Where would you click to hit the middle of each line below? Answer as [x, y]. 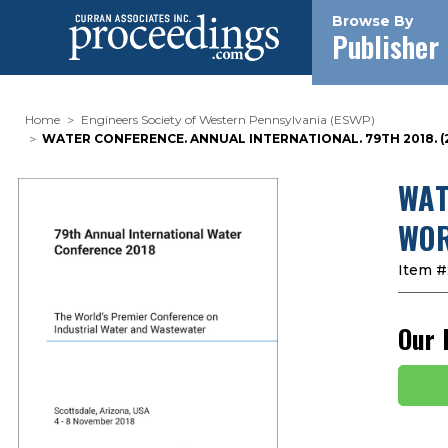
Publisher [385, 46]
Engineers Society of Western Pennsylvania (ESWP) [227, 119]
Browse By [372, 21]
